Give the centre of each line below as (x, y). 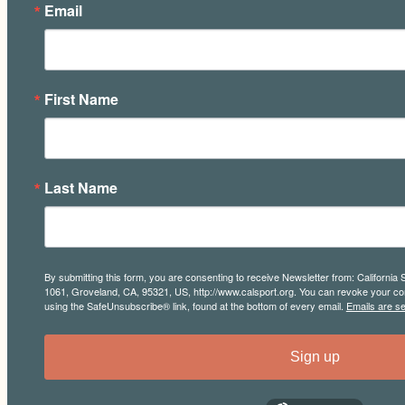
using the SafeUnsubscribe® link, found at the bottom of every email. (195, 305)
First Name (81, 99)
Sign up (315, 356)
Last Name (80, 187)
